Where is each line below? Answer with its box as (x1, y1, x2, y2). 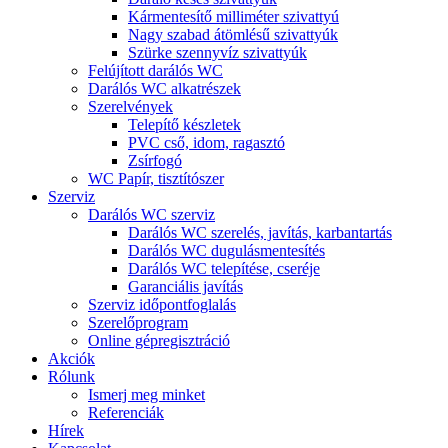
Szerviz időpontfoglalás (88, 296, 236, 313)
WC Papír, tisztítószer (88, 170, 224, 187)
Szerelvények (88, 98, 173, 115)
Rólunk (48, 368, 95, 385)
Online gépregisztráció (88, 332, 230, 349)
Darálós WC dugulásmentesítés (128, 242, 325, 259)
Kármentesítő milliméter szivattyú (128, 8, 339, 25)
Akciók (48, 350, 95, 367)
